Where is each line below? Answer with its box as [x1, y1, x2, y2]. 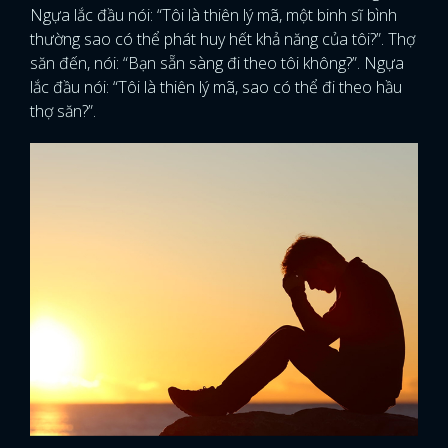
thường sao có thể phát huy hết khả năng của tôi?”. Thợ [30, 28, 415, 50]
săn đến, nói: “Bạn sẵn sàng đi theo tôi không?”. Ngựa [30, 52, 404, 74]
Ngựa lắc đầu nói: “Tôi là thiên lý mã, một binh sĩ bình [30, 4, 397, 26]
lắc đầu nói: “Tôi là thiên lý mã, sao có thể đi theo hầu [30, 76, 402, 98]
